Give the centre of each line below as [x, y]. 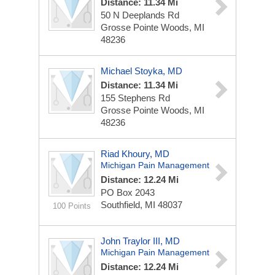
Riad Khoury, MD [135, 154]
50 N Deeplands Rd [140, 15]
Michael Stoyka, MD [141, 71]
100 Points [72, 206]
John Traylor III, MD [140, 241]
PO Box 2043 [128, 192]
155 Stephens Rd [135, 98]
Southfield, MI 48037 [141, 205]
